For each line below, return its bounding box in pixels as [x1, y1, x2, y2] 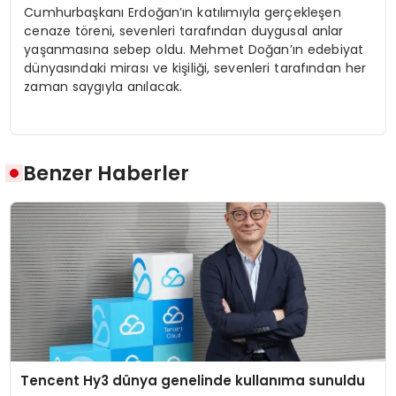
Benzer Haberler [23, 159, 190, 188]
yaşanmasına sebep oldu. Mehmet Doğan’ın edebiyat [24, 40, 364, 58]
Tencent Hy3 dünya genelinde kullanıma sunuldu [20, 371, 366, 391]
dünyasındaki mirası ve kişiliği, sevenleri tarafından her [24, 58, 367, 77]
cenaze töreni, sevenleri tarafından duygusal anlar [24, 21, 344, 40]
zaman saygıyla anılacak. [24, 77, 183, 95]
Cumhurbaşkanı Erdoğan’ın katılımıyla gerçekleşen [24, 3, 341, 21]
